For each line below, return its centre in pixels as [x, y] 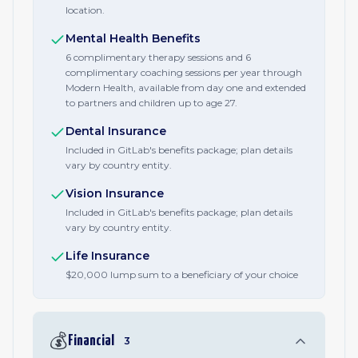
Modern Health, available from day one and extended [186, 88]
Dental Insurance [116, 131]
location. [85, 10]
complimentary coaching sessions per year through [184, 72]
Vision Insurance [115, 193]
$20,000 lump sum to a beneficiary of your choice [182, 274]
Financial [91, 341]
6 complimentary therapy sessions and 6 [158, 57]
